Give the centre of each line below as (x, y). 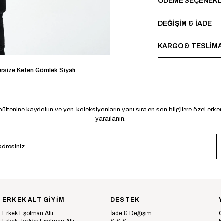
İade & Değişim (131, 213)
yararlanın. (110, 119)
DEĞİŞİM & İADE (185, 23)
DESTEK (125, 200)
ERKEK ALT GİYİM (34, 200)
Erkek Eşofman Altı (28, 213)
